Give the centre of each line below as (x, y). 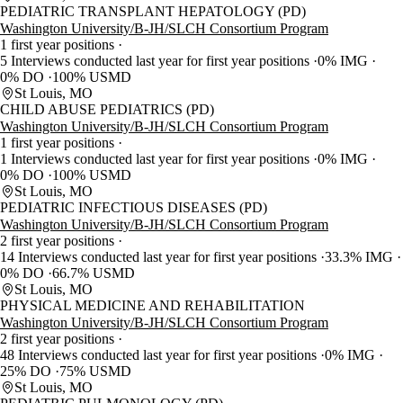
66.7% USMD (94, 273)
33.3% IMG (361, 257)
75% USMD (95, 372)
